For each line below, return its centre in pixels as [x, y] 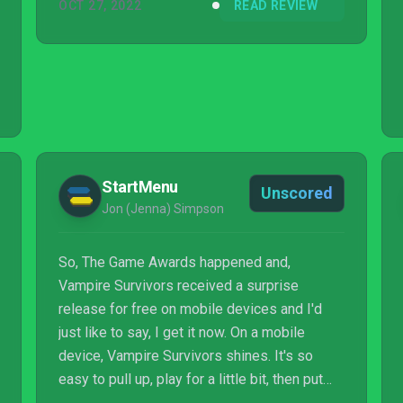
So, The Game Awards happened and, [175, 262]
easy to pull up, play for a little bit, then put [191, 379]
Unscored [297, 193]
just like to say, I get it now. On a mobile [182, 332]
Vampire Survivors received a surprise [179, 286]
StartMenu [140, 187]
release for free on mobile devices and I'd [190, 309]
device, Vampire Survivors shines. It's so [186, 356]
